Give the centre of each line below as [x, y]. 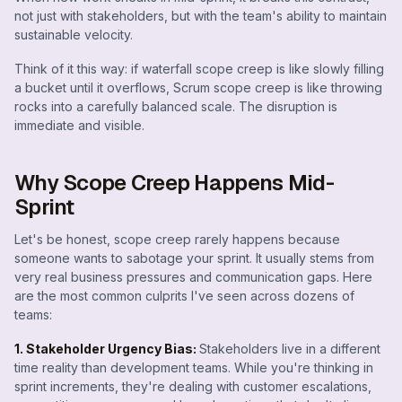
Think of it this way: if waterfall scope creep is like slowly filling [199, 68]
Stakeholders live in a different [290, 349]
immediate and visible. [79, 125]
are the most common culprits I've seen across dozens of [184, 296]
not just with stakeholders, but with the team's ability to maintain [201, 15]
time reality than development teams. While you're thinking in [194, 368]
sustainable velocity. [74, 34]
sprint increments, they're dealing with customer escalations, [193, 387]
